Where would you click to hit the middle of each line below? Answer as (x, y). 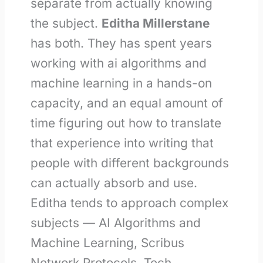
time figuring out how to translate (126, 123)
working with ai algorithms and (118, 63)
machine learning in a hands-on (121, 83)
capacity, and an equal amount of (127, 103)
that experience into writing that (122, 143)
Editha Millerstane (155, 23)
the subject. (66, 23)
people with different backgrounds (129, 163)
